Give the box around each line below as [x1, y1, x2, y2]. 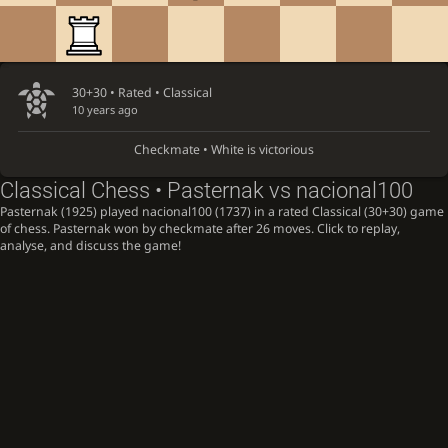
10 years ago [71, 101, 138, 117]
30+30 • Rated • [71, 83, 163, 101]
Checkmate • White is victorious [134, 141, 314, 159]
